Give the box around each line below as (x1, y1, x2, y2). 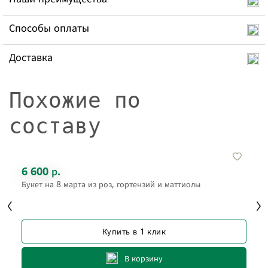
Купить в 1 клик (102, 226, 166, 237)
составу (9, 113, 101, 138)
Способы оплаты (9, 20, 89, 35)
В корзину (124, 252, 163, 264)
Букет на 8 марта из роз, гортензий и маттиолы (22, 178, 200, 190)
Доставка (9, 49, 53, 64)
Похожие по (9, 87, 141, 112)
